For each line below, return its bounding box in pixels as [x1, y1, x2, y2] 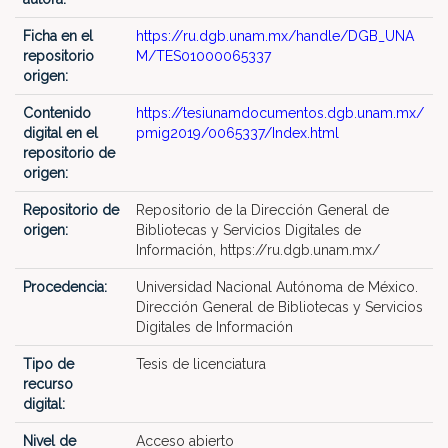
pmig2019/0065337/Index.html [136, 125, 339, 141]
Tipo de [23, 356, 74, 372]
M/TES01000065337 [136, 48, 271, 64]
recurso [23, 376, 73, 392]
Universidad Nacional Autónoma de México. [136, 279, 418, 295]
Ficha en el [23, 28, 93, 44]
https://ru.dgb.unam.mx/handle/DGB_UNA [136, 28, 414, 44]
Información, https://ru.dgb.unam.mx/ [136, 242, 380, 258]
